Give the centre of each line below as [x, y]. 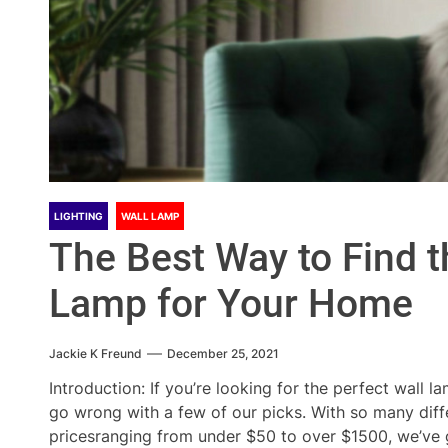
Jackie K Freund [95, 353]
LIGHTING [78, 216]
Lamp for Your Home [231, 304]
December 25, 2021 [223, 353]
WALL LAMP [150, 216]
